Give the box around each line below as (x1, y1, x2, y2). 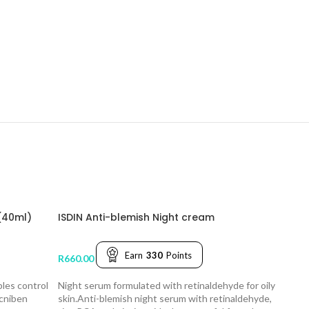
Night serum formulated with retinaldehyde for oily (58, 279, 275, 291)
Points (166, 249, 192, 261)
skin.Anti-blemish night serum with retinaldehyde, (58, 292, 272, 304)
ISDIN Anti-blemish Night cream (58, 210, 215, 225)
